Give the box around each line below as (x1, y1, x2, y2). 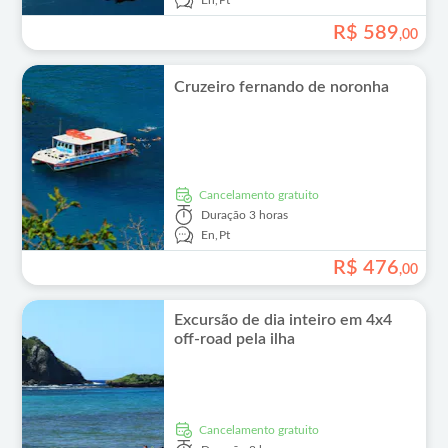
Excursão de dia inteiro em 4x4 (173, 312, 392, 328)
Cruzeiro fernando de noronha (173, 79, 389, 95)
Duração (200, 209, 246, 221)
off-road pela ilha (173, 331, 295, 347)
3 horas (248, 209, 288, 221)
